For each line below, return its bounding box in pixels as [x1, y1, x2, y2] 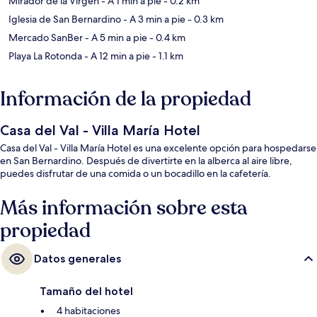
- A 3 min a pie [121, 13, 185, 26]
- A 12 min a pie [82, 50, 150, 63]
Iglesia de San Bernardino [8, 13, 121, 26]
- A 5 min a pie [83, 31, 147, 45]
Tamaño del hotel [40, 284, 133, 299]
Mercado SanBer [8, 31, 83, 45]
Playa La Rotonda [8, 50, 82, 63]
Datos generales [34, 252, 121, 266]
